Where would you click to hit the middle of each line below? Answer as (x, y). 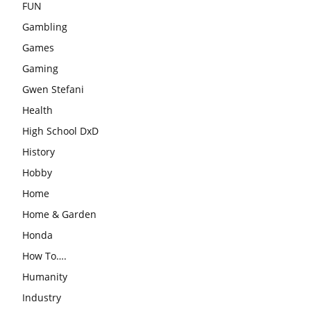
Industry (42, 298)
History (39, 152)
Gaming (40, 69)
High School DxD (60, 131)
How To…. (44, 256)
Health (37, 110)
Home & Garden (59, 215)
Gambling (45, 27)
